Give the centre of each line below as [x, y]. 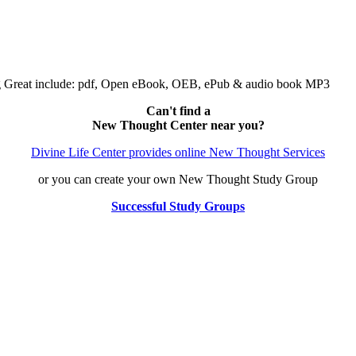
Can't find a [178, 111]
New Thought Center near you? [178, 126]
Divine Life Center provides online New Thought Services [178, 153]
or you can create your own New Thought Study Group [178, 180]
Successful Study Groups [178, 207]
